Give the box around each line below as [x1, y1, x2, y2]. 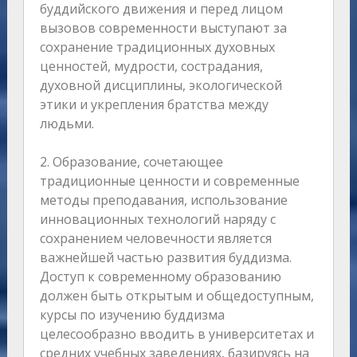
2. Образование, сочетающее [39, 153, 223, 171]
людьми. [39, 115, 94, 133]
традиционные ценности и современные [39, 172, 300, 190]
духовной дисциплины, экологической [39, 76, 282, 95]
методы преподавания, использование [39, 191, 288, 210]
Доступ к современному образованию [39, 268, 281, 286]
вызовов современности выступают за [39, 19, 287, 37]
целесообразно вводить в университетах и [39, 325, 314, 343]
